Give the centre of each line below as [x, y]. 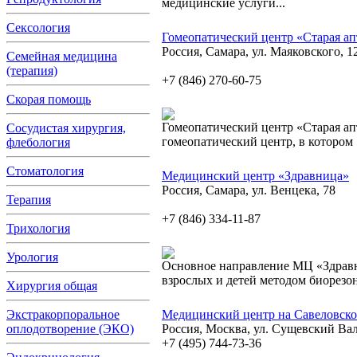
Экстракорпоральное [63, 314]
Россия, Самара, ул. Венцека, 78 [249, 190]
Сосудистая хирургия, [66, 128]
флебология [38, 142]
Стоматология [45, 171]
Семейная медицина [62, 56]
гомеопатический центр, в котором [257, 141]
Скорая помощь [49, 99]
